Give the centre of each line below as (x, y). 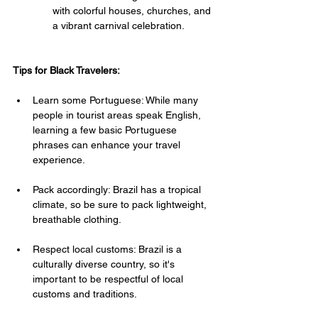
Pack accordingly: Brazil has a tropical (118, 189)
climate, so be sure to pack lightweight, (121, 204)
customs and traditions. (85, 294)
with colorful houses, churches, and (133, 10)
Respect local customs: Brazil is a (109, 249)
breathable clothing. (77, 219)
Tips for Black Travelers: (66, 70)
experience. (59, 159)
